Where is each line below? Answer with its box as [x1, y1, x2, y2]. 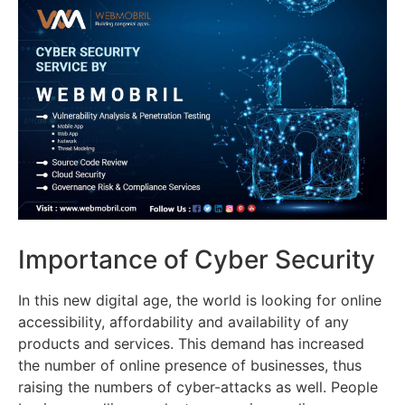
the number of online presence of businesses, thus [18, 355, 362, 374]
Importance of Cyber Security [18, 243, 375, 275]
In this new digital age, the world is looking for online [18, 290, 381, 309]
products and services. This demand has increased [18, 334, 364, 353]
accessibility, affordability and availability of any [18, 312, 349, 331]
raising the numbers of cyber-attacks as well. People [18, 377, 378, 396]
